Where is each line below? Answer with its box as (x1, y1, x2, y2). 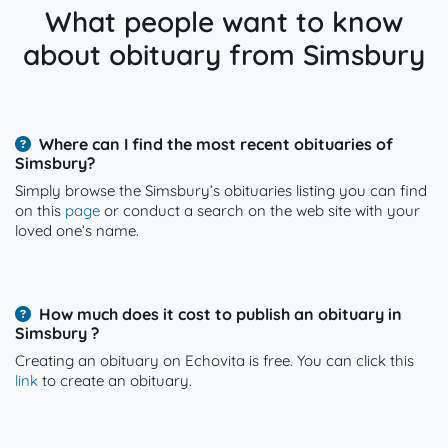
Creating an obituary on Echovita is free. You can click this (15, 351, 414, 370)
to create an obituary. (38, 371, 192, 390)
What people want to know (45, 4, 403, 39)
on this (15, 201, 65, 220)
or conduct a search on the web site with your (100, 201, 420, 220)
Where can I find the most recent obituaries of (39, 134, 393, 154)
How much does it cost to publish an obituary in (39, 304, 402, 324)
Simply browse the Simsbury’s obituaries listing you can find (15, 181, 427, 200)
